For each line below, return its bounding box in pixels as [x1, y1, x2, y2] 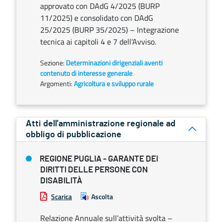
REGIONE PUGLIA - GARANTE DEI [40, 155, 158, 163]
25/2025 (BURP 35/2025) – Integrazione [40, 24, 179, 36]
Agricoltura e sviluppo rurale [74, 78, 154, 89]
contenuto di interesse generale [40, 68, 132, 78]
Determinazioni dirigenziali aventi [66, 57, 163, 68]
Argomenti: [40, 78, 72, 89]
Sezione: [40, 57, 66, 68]
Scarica [51, 191, 72, 202]
